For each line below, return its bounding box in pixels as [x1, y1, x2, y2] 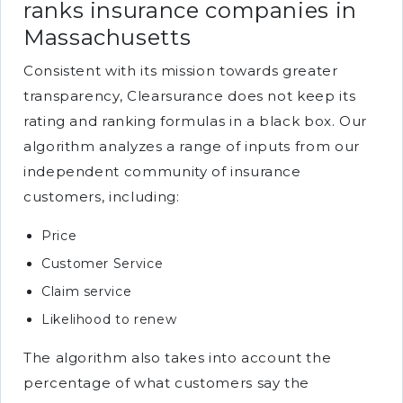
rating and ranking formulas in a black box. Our [23, 112, 368, 130]
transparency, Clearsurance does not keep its [23, 87, 356, 104]
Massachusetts [23, 24, 192, 50]
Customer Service [41, 255, 164, 272]
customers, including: [23, 188, 180, 205]
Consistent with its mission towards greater [23, 62, 338, 79]
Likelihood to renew [41, 311, 177, 327]
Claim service [41, 283, 132, 300]
